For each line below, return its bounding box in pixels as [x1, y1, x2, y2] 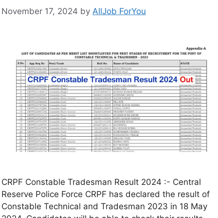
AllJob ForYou [92, 6, 146, 17]
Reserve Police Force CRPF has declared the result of [1, 189, 210, 200]
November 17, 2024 [1, 6, 78, 17]
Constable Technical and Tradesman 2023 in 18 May [1, 201, 207, 212]
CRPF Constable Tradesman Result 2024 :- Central [1, 177, 201, 187]
